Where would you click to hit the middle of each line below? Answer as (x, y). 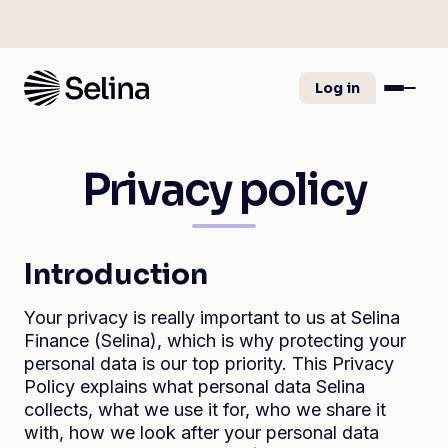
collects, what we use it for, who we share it (205, 409)
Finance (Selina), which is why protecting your (215, 340)
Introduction (116, 274)
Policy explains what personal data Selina (194, 386)
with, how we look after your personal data (201, 432)
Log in (337, 88)
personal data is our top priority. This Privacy (209, 363)
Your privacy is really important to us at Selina (212, 317)
